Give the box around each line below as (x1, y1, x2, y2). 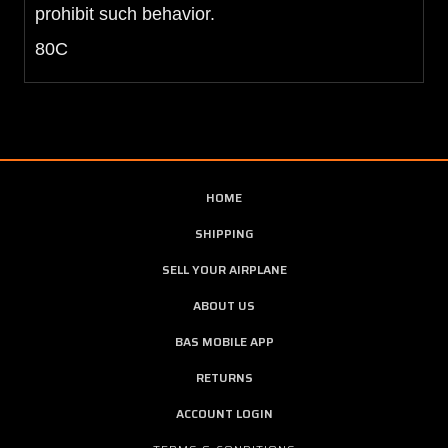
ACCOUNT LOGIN (175, 403, 273, 423)
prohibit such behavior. (35, 3, 215, 24)
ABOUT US (193, 295, 255, 315)
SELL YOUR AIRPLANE (161, 259, 287, 279)
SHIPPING (194, 223, 254, 243)
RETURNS (195, 367, 253, 387)
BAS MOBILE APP (174, 331, 274, 351)
